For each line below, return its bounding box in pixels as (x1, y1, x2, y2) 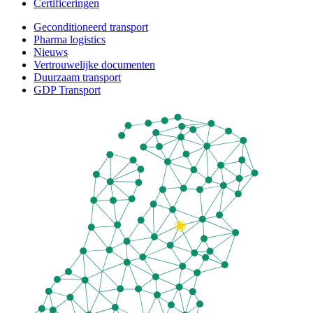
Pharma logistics (34, 33, 105, 45)
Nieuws (34, 45, 68, 58)
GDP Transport (34, 83, 101, 96)
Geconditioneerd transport (34, 20, 148, 33)
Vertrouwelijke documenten (34, 58, 155, 71)
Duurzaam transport (34, 71, 121, 83)
